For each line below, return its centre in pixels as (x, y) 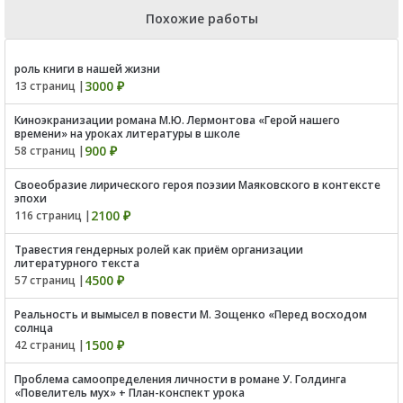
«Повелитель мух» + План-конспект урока (130, 392)
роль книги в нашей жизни (87, 68)
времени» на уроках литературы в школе (127, 133)
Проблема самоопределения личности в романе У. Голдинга (180, 379)
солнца (34, 327)
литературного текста (77, 263)
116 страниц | (53, 215)
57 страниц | (49, 280)
